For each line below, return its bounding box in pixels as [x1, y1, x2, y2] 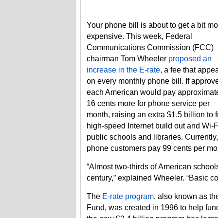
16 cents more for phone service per [87, 99, 210, 108]
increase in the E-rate [87, 66, 160, 74]
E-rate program [102, 192, 154, 200]
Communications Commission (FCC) [87, 43, 214, 52]
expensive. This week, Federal [87, 32, 192, 40]
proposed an [168, 54, 212, 63]
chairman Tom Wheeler [87, 54, 168, 63]
